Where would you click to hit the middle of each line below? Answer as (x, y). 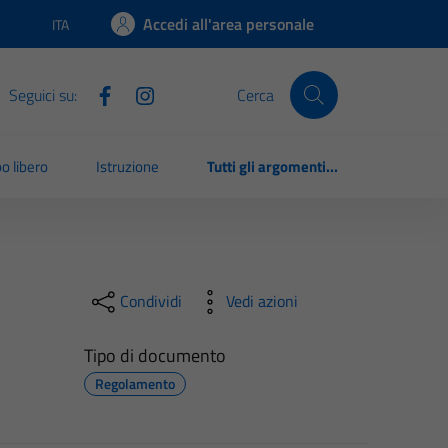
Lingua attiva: (90, 33)
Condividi (150, 301)
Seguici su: (42, 94)
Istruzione (128, 167)
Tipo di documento (154, 355)
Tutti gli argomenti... (272, 167)
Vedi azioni (261, 301)
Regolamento (134, 383)
